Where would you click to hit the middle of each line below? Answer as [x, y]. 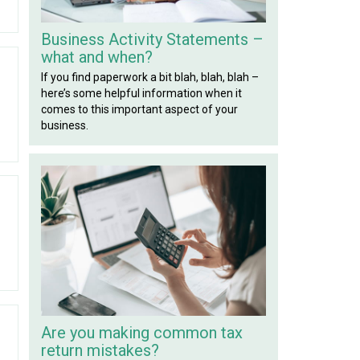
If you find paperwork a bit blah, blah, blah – [150, 78]
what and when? [97, 57]
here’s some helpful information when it [142, 94]
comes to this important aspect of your [140, 110]
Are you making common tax [142, 332]
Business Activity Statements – [153, 40]
